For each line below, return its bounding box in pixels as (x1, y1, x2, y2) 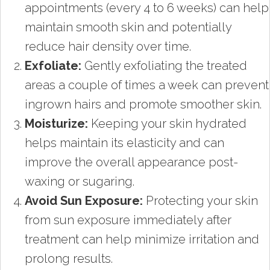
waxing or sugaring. (25, 174, 134, 189)
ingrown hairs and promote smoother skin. (25, 96, 262, 111)
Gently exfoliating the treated (81, 58, 247, 73)
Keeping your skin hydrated (88, 116, 246, 131)
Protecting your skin (143, 193, 258, 208)
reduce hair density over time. (25, 39, 191, 54)
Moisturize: (25, 116, 88, 131)
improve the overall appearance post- (25, 154, 238, 169)
